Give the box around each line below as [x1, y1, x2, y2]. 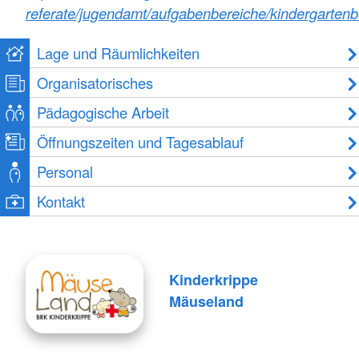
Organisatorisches [37, 71, 154, 93]
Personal [37, 160, 94, 182]
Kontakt [37, 190, 86, 212]
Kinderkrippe [168, 269, 258, 291]
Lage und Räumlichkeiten [37, 42, 200, 63]
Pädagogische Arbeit [37, 101, 170, 123]
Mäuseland [168, 291, 244, 313]
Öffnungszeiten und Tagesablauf [37, 131, 244, 152]
